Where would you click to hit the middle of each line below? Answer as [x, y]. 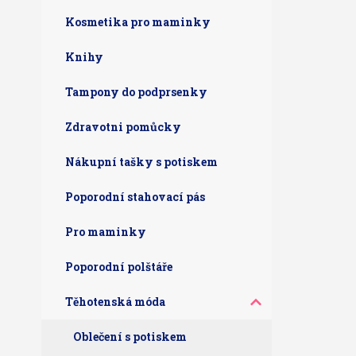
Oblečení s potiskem [130, 337]
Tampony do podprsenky [136, 92]
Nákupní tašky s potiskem [141, 162]
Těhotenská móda [115, 302]
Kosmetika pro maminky [138, 22]
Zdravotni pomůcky [123, 127]
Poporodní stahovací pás [135, 197]
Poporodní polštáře [119, 267]
